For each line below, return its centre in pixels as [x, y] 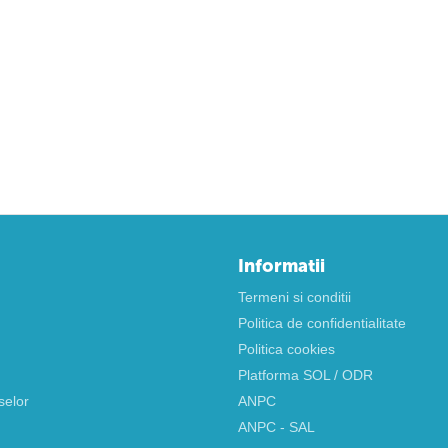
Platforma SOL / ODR [305, 375]
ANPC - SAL [276, 427]
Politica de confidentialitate [321, 323]
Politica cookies [286, 349]
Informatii [281, 266]
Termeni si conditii [294, 297]
